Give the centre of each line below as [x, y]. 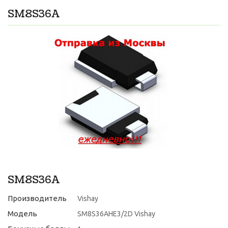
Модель [22, 213]
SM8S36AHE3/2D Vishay [116, 214]
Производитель [37, 198]
